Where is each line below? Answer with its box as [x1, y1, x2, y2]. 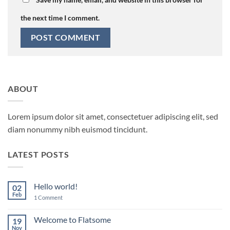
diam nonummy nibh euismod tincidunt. [8, 124, 147, 135]
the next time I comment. [21, 13, 100, 23]
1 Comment [34, 194, 63, 201]
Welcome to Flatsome [34, 214, 111, 224]
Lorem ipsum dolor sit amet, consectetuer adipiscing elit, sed [8, 111, 218, 122]
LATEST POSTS [8, 149, 69, 160]
